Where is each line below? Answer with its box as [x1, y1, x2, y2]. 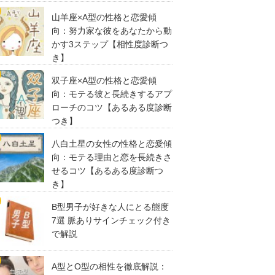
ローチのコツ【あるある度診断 [52, 103, 172, 112]
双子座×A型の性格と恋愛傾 [52, 76, 157, 85]
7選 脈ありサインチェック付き [52, 215, 171, 225]
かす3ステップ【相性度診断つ [52, 39, 168, 49]
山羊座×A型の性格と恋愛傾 [52, 12, 157, 22]
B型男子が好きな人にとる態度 [52, 202, 169, 212]
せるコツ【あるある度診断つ [52, 166, 163, 176]
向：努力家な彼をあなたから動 [52, 26, 172, 36]
